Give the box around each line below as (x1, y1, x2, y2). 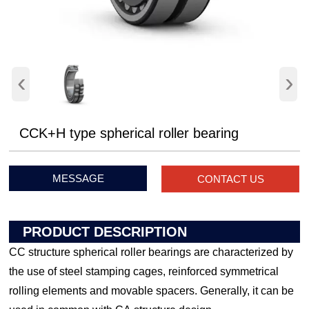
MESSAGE (52, 172, 104, 184)
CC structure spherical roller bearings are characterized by (9, 246, 294, 259)
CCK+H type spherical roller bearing (19, 125, 239, 141)
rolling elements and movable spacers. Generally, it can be (9, 285, 295, 297)
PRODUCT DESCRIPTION (23, 224, 188, 240)
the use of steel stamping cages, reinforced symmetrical (9, 266, 279, 278)
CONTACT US (197, 172, 264, 185)
